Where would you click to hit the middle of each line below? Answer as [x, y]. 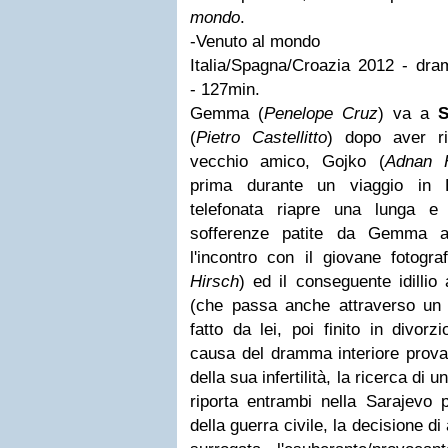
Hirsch [214, 281]
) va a [408, 113]
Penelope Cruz [321, 113]
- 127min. [225, 89]
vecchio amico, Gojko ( [287, 161]
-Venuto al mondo [255, 41]
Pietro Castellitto [261, 137]
